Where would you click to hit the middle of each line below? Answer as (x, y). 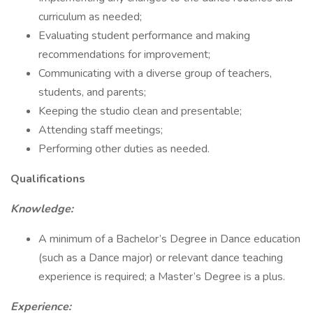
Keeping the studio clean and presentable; (140, 111)
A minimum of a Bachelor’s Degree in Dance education (169, 239)
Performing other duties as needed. (124, 149)
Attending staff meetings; (101, 130)
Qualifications (48, 179)
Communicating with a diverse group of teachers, (155, 73)
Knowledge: (42, 209)
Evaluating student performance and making (144, 36)
